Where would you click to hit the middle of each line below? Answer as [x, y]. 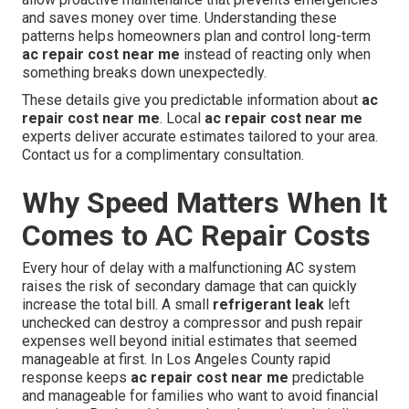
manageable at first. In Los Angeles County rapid [176, 360]
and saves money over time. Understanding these [179, 18]
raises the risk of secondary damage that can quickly [189, 287]
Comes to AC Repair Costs [196, 236]
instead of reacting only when [275, 55]
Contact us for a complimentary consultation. [163, 155]
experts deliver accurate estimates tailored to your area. [200, 137]
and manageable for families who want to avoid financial [200, 396]
